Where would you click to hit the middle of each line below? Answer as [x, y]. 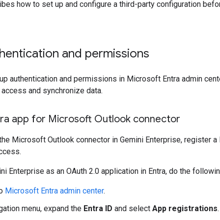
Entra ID [98, 208]
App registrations [185, 208]
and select [132, 208]
